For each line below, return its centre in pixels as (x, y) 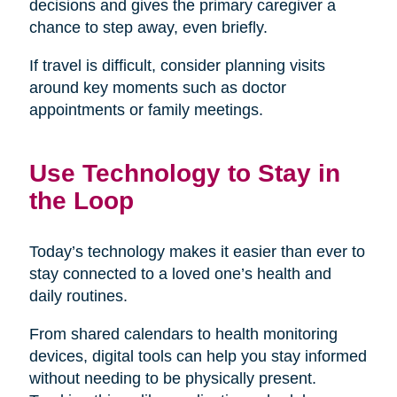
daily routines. (78, 296)
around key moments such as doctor (157, 87)
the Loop (81, 200)
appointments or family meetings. (146, 109)
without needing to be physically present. (172, 378)
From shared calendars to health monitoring (183, 334)
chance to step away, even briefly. (148, 27)
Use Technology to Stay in (184, 172)
